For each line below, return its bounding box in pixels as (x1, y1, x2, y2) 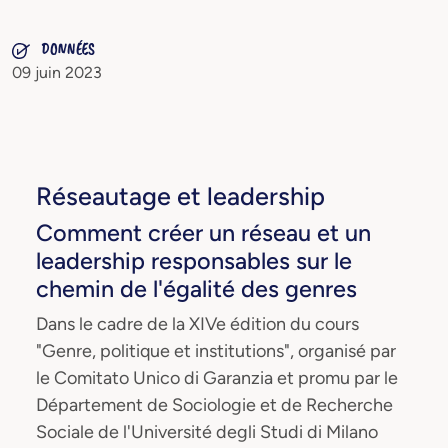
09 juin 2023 (12, 63, 102, 82)
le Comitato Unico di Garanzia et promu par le (36, 367, 398, 389)
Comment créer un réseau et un (36, 219, 371, 247)
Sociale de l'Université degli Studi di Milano (36, 421, 378, 443)
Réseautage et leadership (36, 181, 325, 211)
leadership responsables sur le (36, 247, 352, 275)
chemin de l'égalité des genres (36, 275, 357, 303)
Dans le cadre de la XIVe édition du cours (36, 313, 359, 335)
